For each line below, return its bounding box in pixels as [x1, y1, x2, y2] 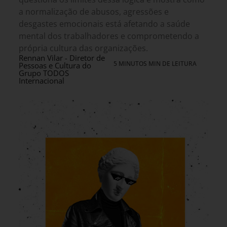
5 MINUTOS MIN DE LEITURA [113, 59, 197, 68]
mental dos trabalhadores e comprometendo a [19, 30, 199, 42]
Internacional [19, 75, 64, 86]
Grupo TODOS [19, 68, 69, 79]
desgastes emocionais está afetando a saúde [19, 18, 190, 30]
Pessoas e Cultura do [19, 60, 91, 71]
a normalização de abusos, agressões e [19, 6, 169, 18]
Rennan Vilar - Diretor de [19, 53, 105, 63]
